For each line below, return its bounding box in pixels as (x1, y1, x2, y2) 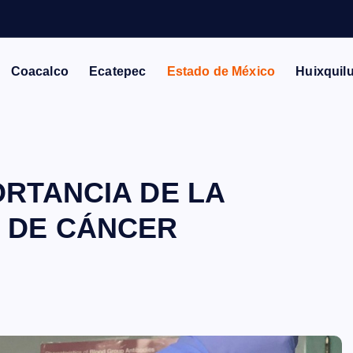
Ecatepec (89, 65, 147, 78)
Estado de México (166, 65, 276, 78)
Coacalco (10, 65, 69, 78)
